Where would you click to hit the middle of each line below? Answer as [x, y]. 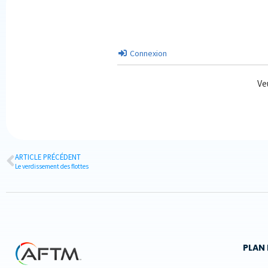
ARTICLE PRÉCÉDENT [48, 157]
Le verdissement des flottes [52, 166]
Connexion [147, 53]
